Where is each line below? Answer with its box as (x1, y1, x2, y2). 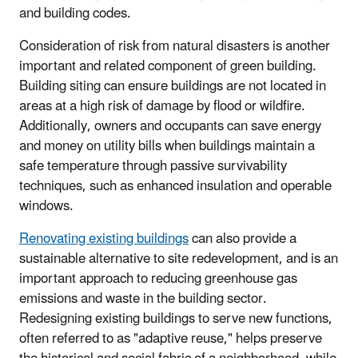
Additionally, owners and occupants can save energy (19, 111, 321, 141)
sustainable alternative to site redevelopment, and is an (19, 244, 338, 273)
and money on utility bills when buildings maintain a (19, 131, 315, 161)
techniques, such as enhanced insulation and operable (19, 171, 332, 201)
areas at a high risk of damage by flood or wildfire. (19, 91, 305, 121)
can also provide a (189, 224, 296, 253)
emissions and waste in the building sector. (19, 284, 267, 313)
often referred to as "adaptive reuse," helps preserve (19, 324, 322, 353)
